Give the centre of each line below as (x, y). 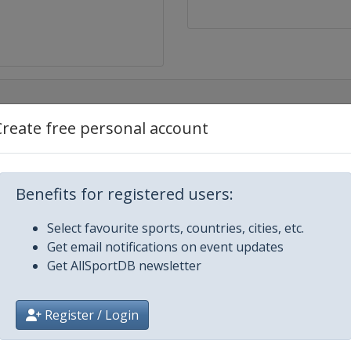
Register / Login (90, 315)
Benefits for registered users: (125, 194)
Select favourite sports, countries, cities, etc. (175, 228)
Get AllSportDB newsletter (124, 266)
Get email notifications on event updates (165, 247)
